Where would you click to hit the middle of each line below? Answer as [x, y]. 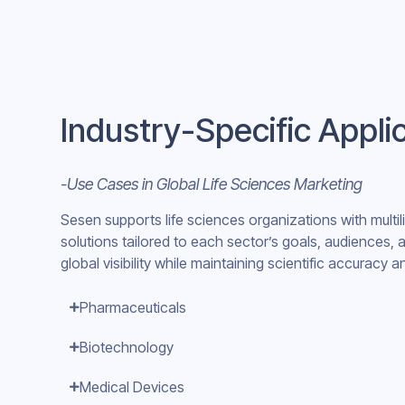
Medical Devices [132, 387]
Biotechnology [127, 348]
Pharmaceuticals [133, 308]
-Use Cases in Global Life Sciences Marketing [212, 184]
